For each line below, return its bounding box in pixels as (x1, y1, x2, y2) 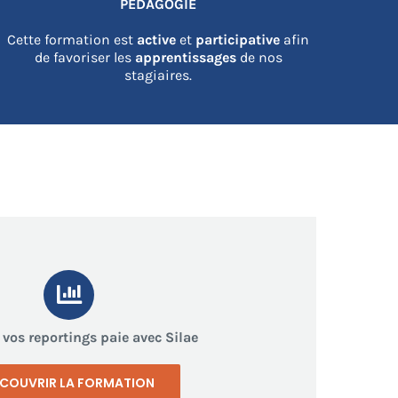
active (137, 30, 177, 48)
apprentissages (134, 48, 236, 66)
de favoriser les (34, 48, 135, 66)
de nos (235, 48, 283, 66)
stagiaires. (124, 66, 193, 84)
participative (195, 30, 284, 48)
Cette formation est (7, 30, 138, 48)
